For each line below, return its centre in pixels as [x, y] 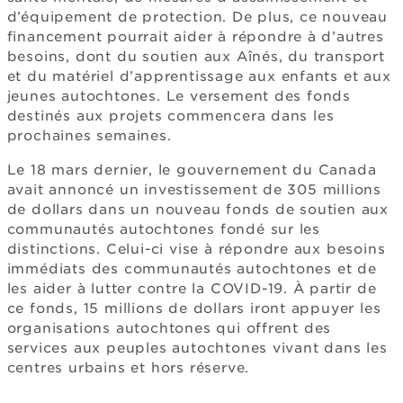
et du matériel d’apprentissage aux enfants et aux [199, 76]
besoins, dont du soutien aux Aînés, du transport [196, 56]
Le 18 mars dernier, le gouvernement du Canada [192, 170]
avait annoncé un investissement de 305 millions [194, 189]
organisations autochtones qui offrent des [169, 328]
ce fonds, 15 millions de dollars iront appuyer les [194, 308]
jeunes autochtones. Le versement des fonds [179, 96]
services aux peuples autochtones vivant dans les [197, 348]
